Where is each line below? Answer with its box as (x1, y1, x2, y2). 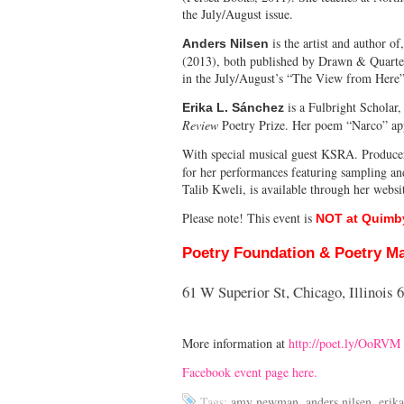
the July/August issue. (182, 5, 293, 23)
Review (182, 115, 222, 133)
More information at (182, 334, 289, 352)
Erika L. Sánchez (182, 99, 288, 115)
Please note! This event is (182, 208, 316, 226)
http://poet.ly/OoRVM (289, 334, 400, 352)
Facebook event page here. (182, 363, 317, 381)
